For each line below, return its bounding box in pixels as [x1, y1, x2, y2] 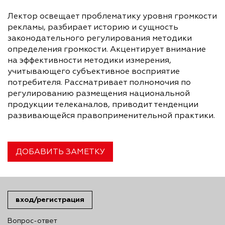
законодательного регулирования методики [8, 35, 192, 43]
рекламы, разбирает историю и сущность [8, 24, 178, 32]
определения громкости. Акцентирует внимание [8, 46, 206, 54]
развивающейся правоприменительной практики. [8, 112, 215, 121]
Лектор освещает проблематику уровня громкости [8, 13, 217, 21]
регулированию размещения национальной [8, 90, 190, 98]
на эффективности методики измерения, [8, 57, 171, 65]
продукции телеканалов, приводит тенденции [8, 101, 198, 109]
